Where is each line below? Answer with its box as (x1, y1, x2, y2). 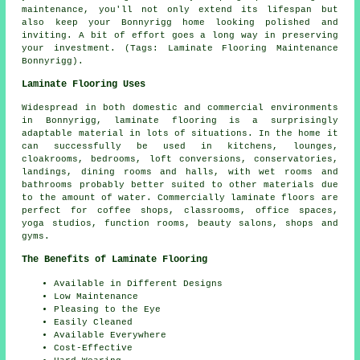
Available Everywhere (54, 329, 167, 340)
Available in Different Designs (54, 278, 223, 288)
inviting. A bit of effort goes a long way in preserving (22, 30, 338, 40)
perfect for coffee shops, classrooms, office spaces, (22, 205, 338, 215)
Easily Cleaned (54, 317, 133, 327)
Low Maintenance (54, 291, 139, 301)
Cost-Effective (54, 342, 133, 353)
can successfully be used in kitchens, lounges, (22, 141, 338, 151)
